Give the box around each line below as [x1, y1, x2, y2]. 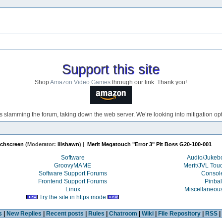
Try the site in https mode [39, 193, 107, 201]
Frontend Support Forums [38, 177, 108, 185]
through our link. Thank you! [111, 78, 187, 86]
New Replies [6, 210, 42, 217]
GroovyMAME [54, 162, 92, 169]
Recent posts [46, 210, 84, 217]
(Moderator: [24, 141, 58, 148]
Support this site [62, 61, 160, 77]
